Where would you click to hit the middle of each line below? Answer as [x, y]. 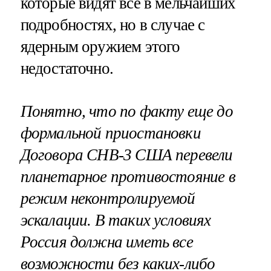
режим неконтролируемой [108, 199]
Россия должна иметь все [106, 242]
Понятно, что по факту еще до [126, 112]
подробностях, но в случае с [113, 25]
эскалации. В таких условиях [116, 220]
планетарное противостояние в [128, 177]
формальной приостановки [110, 133]
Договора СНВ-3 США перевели [126, 155]
